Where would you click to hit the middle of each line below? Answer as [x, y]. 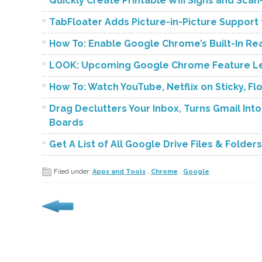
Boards [66, 123]
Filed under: [73, 172]
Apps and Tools [119, 172]
